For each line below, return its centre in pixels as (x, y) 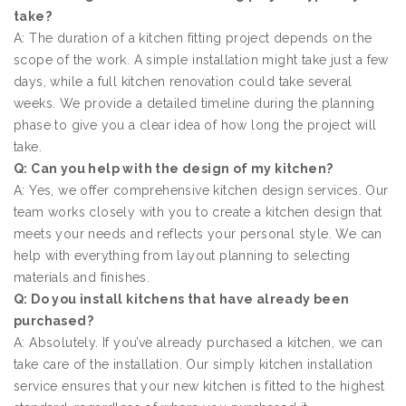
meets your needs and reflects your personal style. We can (198, 234)
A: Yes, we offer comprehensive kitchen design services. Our (201, 191)
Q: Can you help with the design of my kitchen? (174, 169)
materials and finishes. (82, 278)
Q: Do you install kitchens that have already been (182, 300)
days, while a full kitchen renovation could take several (183, 82)
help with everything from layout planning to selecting (182, 256)
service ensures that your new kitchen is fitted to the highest (199, 387)
